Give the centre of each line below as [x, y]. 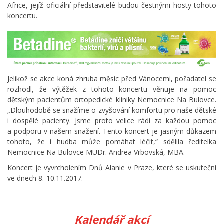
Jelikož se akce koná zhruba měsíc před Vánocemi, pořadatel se [112, 78]
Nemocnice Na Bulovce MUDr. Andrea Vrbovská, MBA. [96, 152]
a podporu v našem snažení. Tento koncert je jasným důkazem [112, 131]
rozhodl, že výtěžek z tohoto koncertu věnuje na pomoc [112, 89]
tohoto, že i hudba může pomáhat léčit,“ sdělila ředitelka [112, 141]
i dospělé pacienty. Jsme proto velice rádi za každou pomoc [112, 120]
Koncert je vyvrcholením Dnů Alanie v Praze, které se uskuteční [112, 167]
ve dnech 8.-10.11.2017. [46, 178]
